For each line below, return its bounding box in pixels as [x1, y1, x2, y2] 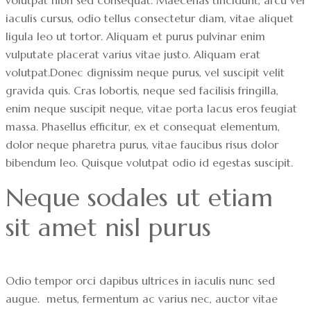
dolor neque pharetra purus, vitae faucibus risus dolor [6, 137, 278, 151]
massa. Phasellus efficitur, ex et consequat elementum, [6, 119, 280, 133]
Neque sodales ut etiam [6, 181, 280, 213]
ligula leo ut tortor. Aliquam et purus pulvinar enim [6, 28, 265, 43]
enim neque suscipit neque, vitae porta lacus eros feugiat [6, 101, 297, 115]
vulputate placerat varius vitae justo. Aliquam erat [6, 47, 260, 61]
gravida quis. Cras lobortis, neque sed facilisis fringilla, [6, 83, 278, 97]
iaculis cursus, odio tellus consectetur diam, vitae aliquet [6, 10, 294, 25]
